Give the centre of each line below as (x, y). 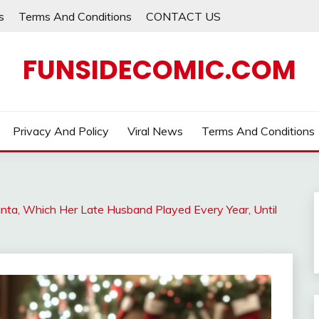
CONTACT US (183, 16)
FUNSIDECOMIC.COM (159, 70)
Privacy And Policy (61, 131)
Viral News (155, 131)
